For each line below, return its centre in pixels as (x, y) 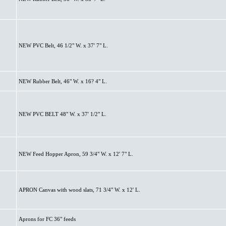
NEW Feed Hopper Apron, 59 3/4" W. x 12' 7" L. (76, 154)
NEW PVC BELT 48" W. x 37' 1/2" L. (62, 114)
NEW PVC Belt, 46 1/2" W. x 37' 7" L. (63, 45)
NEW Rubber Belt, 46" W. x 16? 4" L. (63, 81)
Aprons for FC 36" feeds (47, 219)
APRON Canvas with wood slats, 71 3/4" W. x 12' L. (79, 190)
